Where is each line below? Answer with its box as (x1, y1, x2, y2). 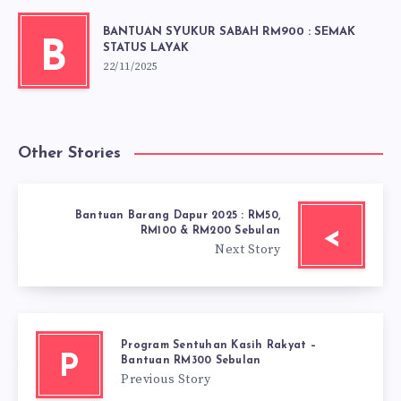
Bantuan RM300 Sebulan (121, 355, 261, 367)
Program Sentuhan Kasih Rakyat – (121, 340, 316, 352)
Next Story (215, 242, 280, 259)
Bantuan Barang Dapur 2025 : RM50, (74, 210, 280, 222)
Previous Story (121, 371, 210, 388)
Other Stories (18, 145, 121, 163)
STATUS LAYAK (103, 42, 189, 55)
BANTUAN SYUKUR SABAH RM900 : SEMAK (103, 26, 355, 38)
